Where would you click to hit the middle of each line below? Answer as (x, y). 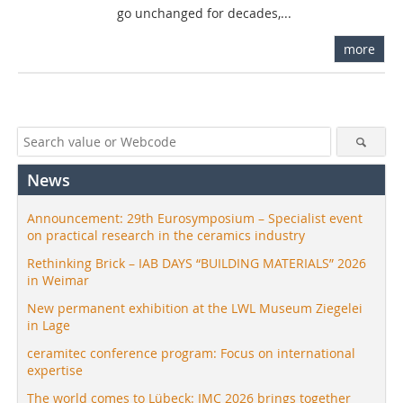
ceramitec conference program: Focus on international (191, 353)
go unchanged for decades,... (205, 13)
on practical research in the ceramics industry (166, 235)
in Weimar (58, 280)
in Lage (49, 325)
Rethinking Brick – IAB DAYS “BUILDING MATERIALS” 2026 (197, 263)
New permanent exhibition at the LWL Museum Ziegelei (195, 308)
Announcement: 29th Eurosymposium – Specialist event (195, 218)
